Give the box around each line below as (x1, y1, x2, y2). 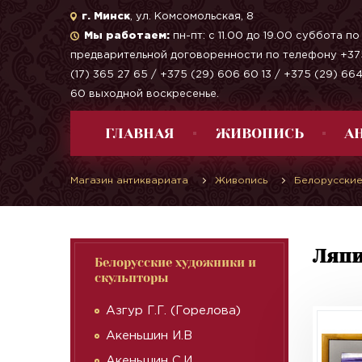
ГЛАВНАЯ (105, 125, 175, 141)
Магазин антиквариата (70, 176, 188, 185)
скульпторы (95, 271, 169, 285)
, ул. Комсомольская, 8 (130, 11, 254, 21)
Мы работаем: (84, 31, 170, 40)
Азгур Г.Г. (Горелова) (106, 305, 241, 316)
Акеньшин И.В (106, 330, 192, 341)
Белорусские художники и (95, 255, 256, 270)
